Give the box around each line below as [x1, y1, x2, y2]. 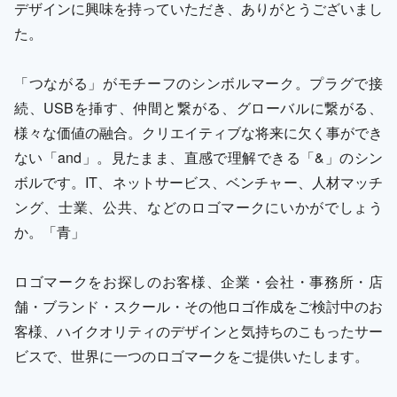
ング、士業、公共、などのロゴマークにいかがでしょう [14, 196, 383, 217]
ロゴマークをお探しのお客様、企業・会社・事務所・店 [14, 270, 383, 292]
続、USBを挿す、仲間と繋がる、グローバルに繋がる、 [14, 97, 383, 118]
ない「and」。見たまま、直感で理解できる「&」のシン [14, 146, 383, 167]
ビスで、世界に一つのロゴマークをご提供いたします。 [14, 345, 369, 366]
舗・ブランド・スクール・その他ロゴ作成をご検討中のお [14, 295, 383, 316]
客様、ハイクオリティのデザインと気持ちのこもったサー [14, 320, 383, 341]
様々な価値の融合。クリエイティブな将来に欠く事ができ [14, 121, 383, 143]
